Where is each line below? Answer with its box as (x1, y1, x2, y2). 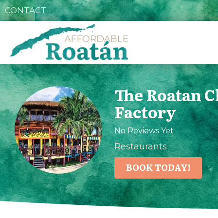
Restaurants (114, 141, 167, 152)
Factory (114, 100, 177, 123)
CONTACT (5, 5, 47, 15)
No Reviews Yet (114, 126, 174, 135)
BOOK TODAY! (126, 161, 191, 174)
